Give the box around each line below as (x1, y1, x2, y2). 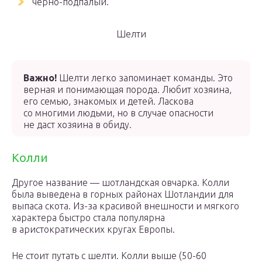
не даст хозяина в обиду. (23, 119, 132, 130)
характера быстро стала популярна (12, 212, 165, 223)
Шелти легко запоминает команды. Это (57, 73, 233, 83)
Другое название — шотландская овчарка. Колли (12, 177, 229, 188)
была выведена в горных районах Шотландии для (12, 189, 233, 199)
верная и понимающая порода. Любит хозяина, (23, 84, 232, 95)
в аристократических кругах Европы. (12, 224, 175, 235)
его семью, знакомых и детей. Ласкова (23, 96, 194, 106)
